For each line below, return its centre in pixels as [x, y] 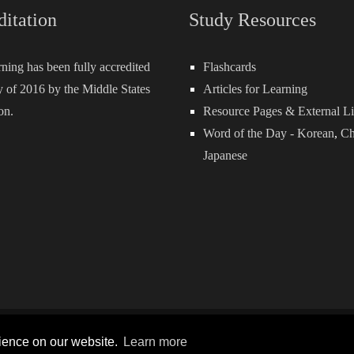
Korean [316, 134]
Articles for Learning [255, 89]
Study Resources [252, 20]
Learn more [155, 342]
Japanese [225, 156]
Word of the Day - [250, 134]
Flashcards [230, 67]
